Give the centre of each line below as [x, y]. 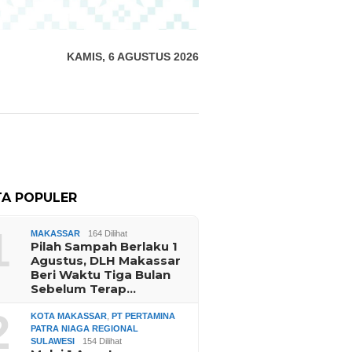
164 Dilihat [108, 234]
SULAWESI [53, 341]
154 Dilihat [103, 341]
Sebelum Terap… [84, 289]
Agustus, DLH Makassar [106, 261]
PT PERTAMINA [144, 316]
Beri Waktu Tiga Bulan [101, 275]
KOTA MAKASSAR [69, 316]
